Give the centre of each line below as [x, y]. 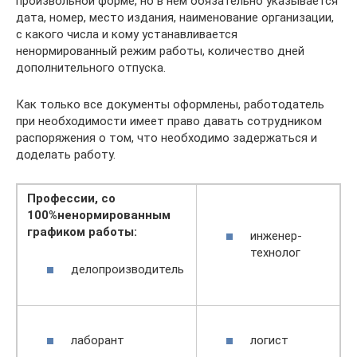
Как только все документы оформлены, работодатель [170, 104]
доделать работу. [66, 155]
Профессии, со [71, 198]
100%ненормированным [99, 215]
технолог [275, 252]
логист [269, 340]
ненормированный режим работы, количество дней [160, 51]
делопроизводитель [127, 269]
